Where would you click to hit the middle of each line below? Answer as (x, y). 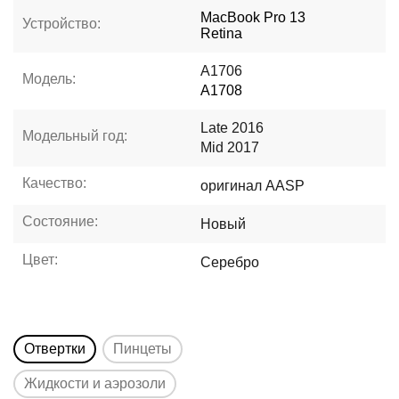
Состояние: (61, 221)
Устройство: (62, 23)
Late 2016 (232, 128)
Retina (222, 33)
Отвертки (55, 349)
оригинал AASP (253, 185)
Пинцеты (143, 349)
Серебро (230, 262)
